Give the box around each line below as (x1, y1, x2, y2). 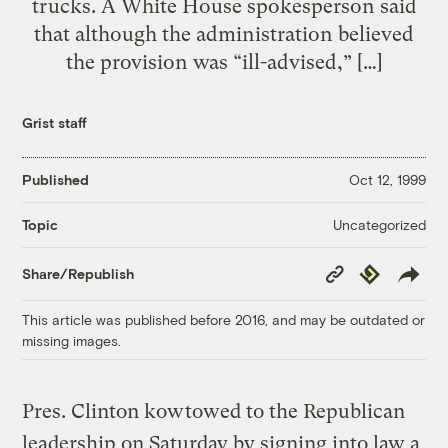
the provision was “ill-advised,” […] (65, 49, 383, 74)
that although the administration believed (34, 21, 414, 46)
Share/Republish (22, 265, 135, 283)
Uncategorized (332, 215, 426, 233)
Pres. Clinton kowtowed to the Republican (22, 399, 406, 423)
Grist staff (22, 113, 88, 131)
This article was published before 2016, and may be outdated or (22, 310, 426, 328)
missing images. (22, 331, 122, 349)
